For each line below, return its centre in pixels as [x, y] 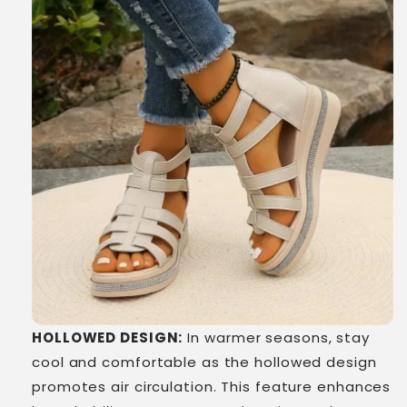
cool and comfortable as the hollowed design [204, 362]
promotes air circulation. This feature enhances [212, 387]
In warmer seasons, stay [277, 338]
